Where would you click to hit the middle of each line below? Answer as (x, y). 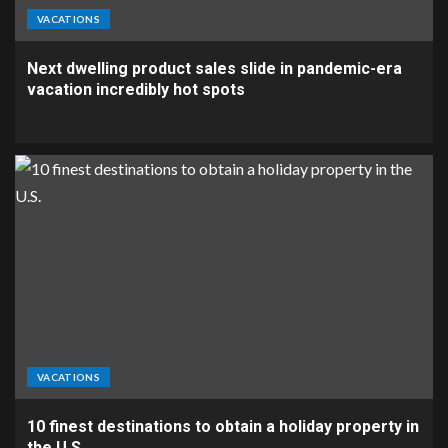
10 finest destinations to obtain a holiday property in (223, 426)
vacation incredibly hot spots (136, 89)
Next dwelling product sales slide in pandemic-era (214, 68)
